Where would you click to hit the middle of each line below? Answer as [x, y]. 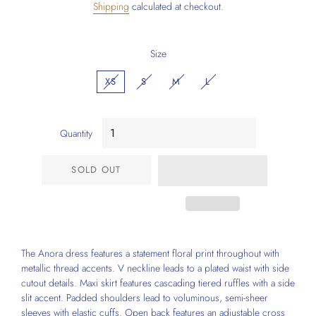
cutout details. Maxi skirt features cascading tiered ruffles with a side [158, 283]
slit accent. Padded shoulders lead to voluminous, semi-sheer [145, 298]
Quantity [76, 133]
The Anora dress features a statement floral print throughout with [150, 253]
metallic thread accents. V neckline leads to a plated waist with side [155, 268]
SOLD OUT [96, 170]
